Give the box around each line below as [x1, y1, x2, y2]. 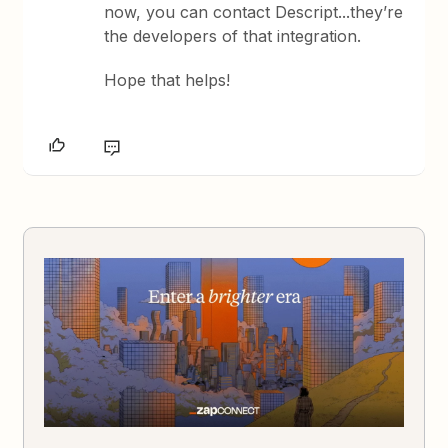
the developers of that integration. [104, 26, 362, 46]
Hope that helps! [104, 70, 231, 90]
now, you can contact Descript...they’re [104, 2, 404, 22]
